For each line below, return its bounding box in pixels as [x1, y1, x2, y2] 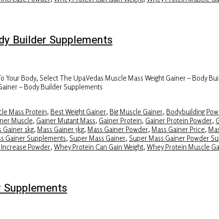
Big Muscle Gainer [109, 107, 163, 116]
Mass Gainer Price [152, 124, 205, 133]
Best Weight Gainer [50, 107, 106, 116]
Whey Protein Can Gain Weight [54, 142, 143, 151]
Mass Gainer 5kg [37, 124, 84, 133]
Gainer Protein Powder [145, 115, 212, 125]
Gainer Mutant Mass [36, 115, 95, 125]
